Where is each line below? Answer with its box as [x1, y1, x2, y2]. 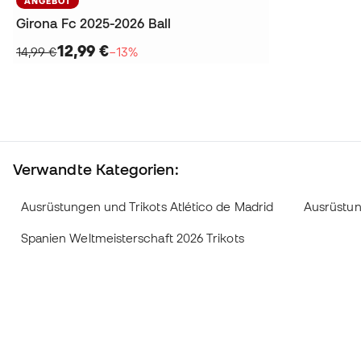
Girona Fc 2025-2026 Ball [16, 16, 171, 31]
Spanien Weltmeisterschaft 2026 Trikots [20, 231, 244, 246]
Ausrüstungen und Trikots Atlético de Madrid [20, 200, 274, 214]
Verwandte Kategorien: [13, 160, 179, 179]
